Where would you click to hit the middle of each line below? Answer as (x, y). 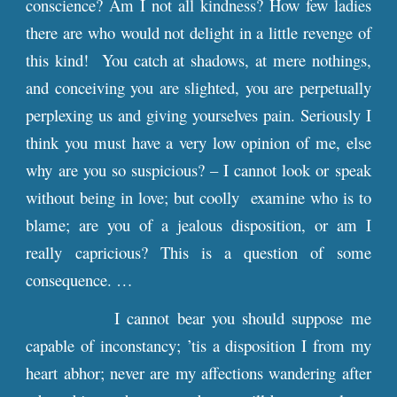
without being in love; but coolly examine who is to (198, 197)
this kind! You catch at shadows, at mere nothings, (198, 60)
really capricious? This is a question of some (198, 252)
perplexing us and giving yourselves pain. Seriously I (198, 115)
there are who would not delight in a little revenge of (198, 32)
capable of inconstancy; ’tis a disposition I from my (198, 345)
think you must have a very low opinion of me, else (198, 142)
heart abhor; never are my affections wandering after (198, 373)
